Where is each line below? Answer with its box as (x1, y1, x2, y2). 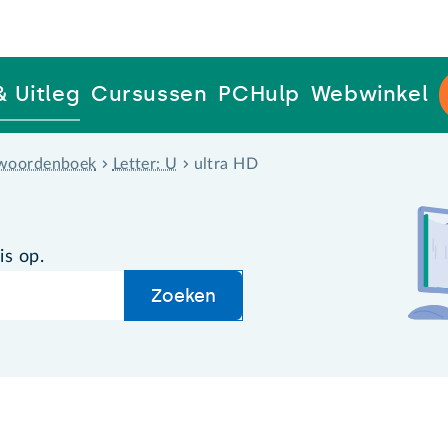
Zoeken (151, 284, 217, 307)
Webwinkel (310, 81, 429, 107)
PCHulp (218, 81, 301, 107)
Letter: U (112, 155, 178, 172)
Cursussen (90, 81, 208, 107)
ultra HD (193, 155, 258, 172)
